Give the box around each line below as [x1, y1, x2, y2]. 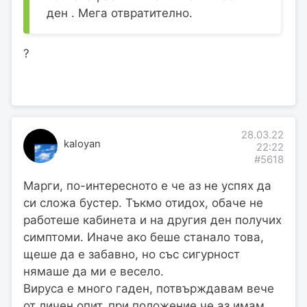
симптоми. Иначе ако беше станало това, [23, 230, 264, 245]
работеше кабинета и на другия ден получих [23, 213, 282, 228]
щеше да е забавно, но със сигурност [23, 247, 240, 262]
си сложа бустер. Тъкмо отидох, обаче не [23, 196, 263, 210]
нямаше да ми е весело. [23, 265, 164, 279]
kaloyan [63, 138, 101, 151]
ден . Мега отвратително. [47, 5, 193, 20]
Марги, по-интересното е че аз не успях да [23, 179, 271, 193]
